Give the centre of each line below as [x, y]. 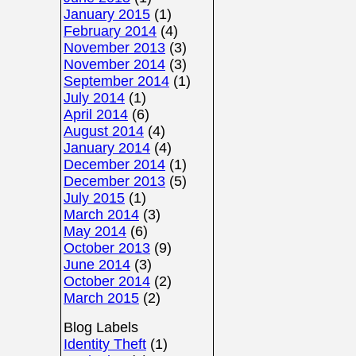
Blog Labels [101, 327]
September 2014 [116, 81]
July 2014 [94, 98]
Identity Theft [105, 344]
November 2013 [114, 48]
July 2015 [94, 198]
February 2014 [110, 31]
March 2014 [101, 215]
